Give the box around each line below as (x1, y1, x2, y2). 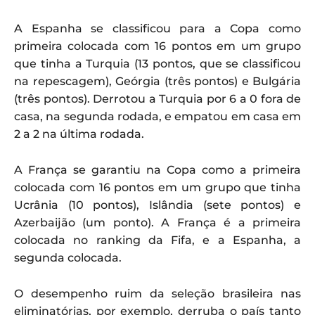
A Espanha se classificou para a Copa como (14, 22, 301, 36)
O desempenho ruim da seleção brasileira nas (14, 287, 301, 301)
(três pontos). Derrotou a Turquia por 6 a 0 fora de (14, 92, 301, 106)
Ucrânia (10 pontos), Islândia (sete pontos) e (14, 198, 301, 212)
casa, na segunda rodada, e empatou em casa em (14, 110, 301, 124)
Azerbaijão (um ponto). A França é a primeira (14, 216, 301, 230)
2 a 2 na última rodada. (14, 127, 144, 141)
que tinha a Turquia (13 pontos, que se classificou (14, 57, 301, 71)
